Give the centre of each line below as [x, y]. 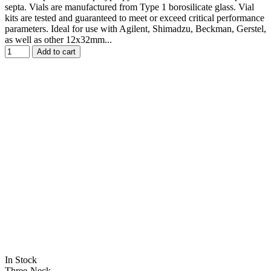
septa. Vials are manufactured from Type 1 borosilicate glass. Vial [129, 7]
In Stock [21, 260]
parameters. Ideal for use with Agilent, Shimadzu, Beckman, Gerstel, [135, 29]
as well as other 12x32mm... [58, 40]
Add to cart [56, 52]
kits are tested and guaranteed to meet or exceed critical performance [135, 18]
